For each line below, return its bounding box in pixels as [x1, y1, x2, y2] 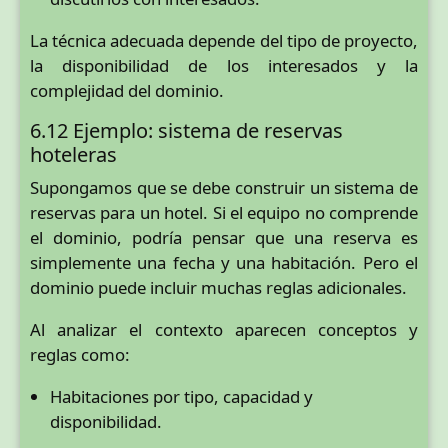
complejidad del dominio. [30, 78, 224, 102]
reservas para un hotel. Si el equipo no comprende [30, 201, 418, 225]
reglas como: [30, 343, 130, 367]
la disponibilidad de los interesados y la [30, 53, 418, 77]
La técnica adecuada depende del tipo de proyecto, [30, 28, 418, 52]
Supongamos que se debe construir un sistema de [30, 176, 418, 200]
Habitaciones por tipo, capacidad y [50, 384, 313, 408]
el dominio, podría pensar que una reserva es [30, 226, 418, 250]
